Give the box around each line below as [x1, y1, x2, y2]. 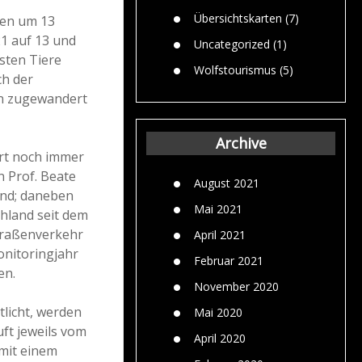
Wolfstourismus [194, 61, 276, 78]
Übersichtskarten [194, 10, 282, 26]
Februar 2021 [194, 252, 263, 268]
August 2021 [194, 175, 259, 191]
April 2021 [194, 226, 246, 242]
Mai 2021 [194, 200, 242, 217]
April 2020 [194, 330, 246, 346]
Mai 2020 [194, 304, 242, 320]
